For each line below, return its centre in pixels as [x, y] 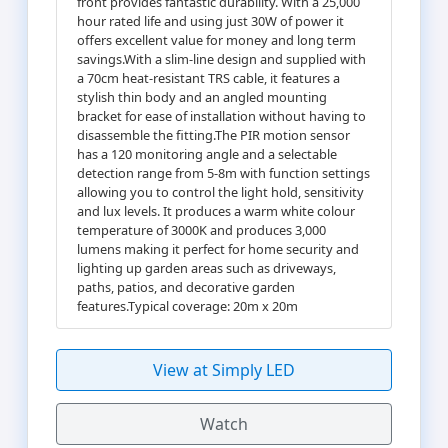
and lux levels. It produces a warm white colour [216, 210]
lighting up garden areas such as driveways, [206, 267]
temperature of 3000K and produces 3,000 [201, 229]
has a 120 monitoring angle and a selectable [207, 153]
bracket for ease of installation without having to [221, 115]
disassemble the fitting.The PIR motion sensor [213, 134]
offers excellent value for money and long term [216, 39]
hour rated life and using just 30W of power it [210, 20]
